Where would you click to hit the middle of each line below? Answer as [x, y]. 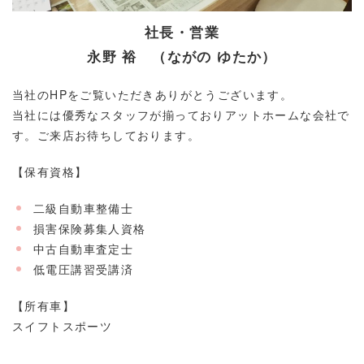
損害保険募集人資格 [90, 229]
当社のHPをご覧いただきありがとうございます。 [153, 95]
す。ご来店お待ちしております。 [106, 135]
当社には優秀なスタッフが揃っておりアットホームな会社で [181, 115]
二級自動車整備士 [84, 208]
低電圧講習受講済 [84, 269]
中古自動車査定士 [84, 249]
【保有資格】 [50, 172]
